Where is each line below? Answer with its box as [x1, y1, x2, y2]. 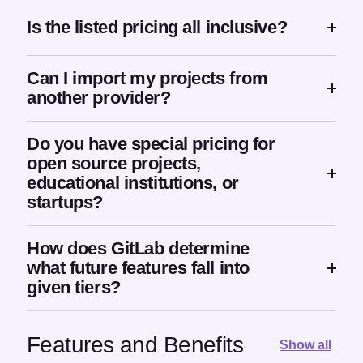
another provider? [27, 88, 171, 109]
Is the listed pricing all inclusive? [27, 16, 288, 37]
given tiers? [27, 277, 121, 298]
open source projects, [27, 153, 201, 174]
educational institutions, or [27, 173, 239, 194]
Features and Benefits [27, 331, 244, 357]
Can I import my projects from [27, 68, 268, 89]
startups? [27, 192, 104, 213]
